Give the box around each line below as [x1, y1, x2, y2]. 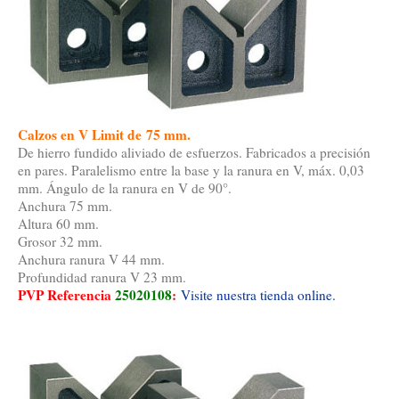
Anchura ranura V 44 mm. [18, 250, 165, 269]
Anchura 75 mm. [18, 197, 112, 216]
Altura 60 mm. [18, 215, 99, 233]
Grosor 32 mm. [18, 232, 102, 251]
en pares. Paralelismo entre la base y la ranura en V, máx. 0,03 [18, 161, 364, 180]
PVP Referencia [18, 285, 115, 305]
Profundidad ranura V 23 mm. [18, 268, 186, 287]
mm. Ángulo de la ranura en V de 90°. [18, 179, 232, 198]
